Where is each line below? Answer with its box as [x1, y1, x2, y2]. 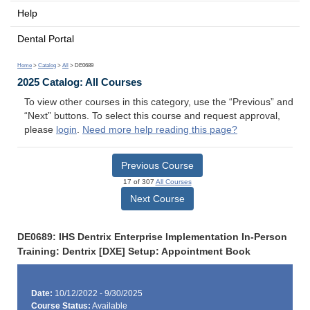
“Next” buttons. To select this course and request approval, [24, 111, 280, 122]
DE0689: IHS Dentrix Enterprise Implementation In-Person [17, 231, 287, 242]
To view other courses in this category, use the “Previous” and [24, 97, 293, 108]
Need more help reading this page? [82, 125, 237, 136]
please [24, 125, 56, 136]
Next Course [129, 192, 185, 204]
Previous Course [120, 159, 194, 171]
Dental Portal [17, 33, 74, 44]
